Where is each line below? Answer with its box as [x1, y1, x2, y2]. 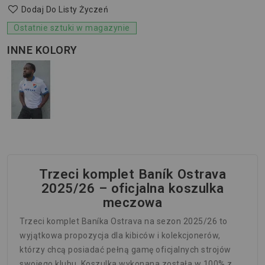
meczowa [102, 195, 163, 211]
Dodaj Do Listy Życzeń [21, 5, 108, 15]
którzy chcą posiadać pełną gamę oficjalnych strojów [20, 245, 231, 255]
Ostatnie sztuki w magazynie [14, 23, 130, 33]
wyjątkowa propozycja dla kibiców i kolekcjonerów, [20, 231, 221, 241]
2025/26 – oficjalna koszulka [41, 180, 224, 196]
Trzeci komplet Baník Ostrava [39, 166, 226, 182]
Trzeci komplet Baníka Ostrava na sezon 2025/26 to [20, 216, 228, 227]
